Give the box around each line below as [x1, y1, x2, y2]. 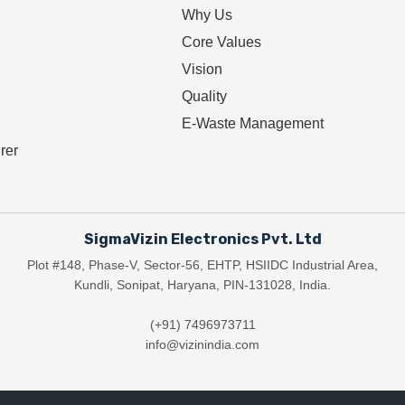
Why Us [182, 7, 232, 24]
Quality [182, 89, 227, 105]
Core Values [182, 34, 261, 51]
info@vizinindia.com [146, 337, 259, 353]
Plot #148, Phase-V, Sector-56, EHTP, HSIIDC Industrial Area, [27, 258, 378, 273]
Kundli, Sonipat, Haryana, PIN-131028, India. [74, 278, 331, 293]
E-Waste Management [182, 116, 324, 132]
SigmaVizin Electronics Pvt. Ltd [83, 231, 322, 249]
